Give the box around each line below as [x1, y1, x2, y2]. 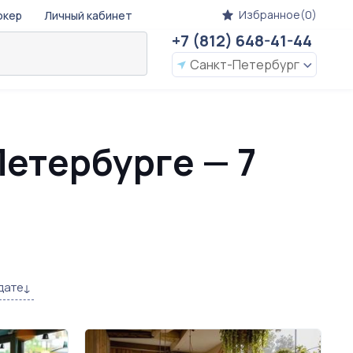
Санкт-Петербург [190, 55, 299, 73]
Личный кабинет [43, 8, 132, 23]
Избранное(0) [239, 7, 317, 22]
